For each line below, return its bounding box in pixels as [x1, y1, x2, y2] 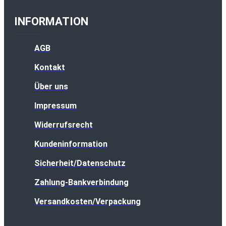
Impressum [34, 101, 77, 110]
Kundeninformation [34, 139, 107, 149]
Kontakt [34, 63, 65, 72]
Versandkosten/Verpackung [34, 197, 141, 206]
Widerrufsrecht [34, 120, 93, 130]
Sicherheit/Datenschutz [34, 158, 126, 168]
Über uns [34, 82, 68, 91]
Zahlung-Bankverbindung [34, 178, 129, 187]
